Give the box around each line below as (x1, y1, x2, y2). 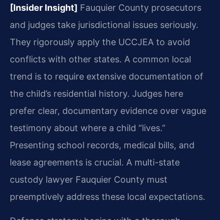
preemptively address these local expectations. (10, 191, 205, 202)
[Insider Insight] (10, 2, 78, 13)
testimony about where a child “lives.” (10, 122, 165, 133)
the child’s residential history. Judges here (10, 88, 183, 99)
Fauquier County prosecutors (78, 2, 201, 13)
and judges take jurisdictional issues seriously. (10, 19, 198, 30)
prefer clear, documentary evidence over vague (10, 105, 206, 116)
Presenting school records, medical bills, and (10, 139, 194, 150)
